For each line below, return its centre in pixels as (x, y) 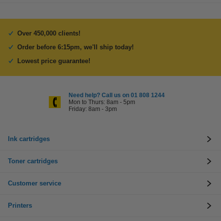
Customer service (35, 183)
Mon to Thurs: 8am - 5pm (102, 102)
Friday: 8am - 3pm (92, 109)
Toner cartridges (33, 161)
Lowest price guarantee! (54, 61)
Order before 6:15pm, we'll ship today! (75, 47)
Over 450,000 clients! (49, 33)
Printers (20, 205)
